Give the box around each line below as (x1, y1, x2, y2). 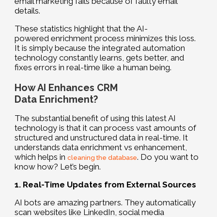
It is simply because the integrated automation (15, 43, 185, 53)
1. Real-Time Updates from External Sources (15, 180, 196, 190)
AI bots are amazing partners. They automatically (15, 198, 196, 208)
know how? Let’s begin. (15, 162, 101, 172)
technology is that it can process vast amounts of (15, 123, 196, 133)
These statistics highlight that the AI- (15, 24, 148, 34)
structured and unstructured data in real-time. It (15, 133, 188, 143)
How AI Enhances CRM (15, 82, 118, 94)
